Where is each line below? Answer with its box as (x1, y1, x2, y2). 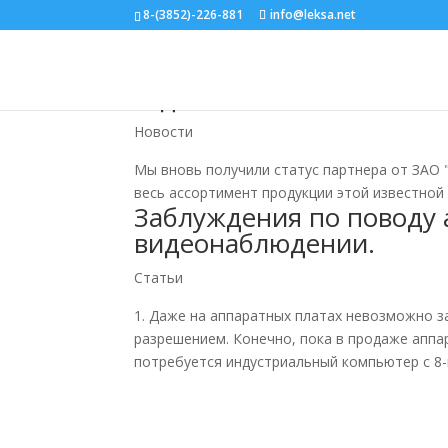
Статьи (134, 268, 184, 287)
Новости (134, 122, 194, 141)
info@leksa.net (270, 6, 357, 23)
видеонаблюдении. (134, 225, 376, 261)
